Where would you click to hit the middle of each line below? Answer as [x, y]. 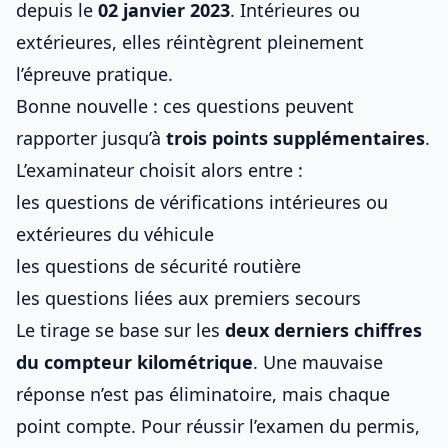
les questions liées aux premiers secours [188, 298]
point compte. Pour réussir [132, 426]
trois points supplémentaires [295, 138]
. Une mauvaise [318, 362]
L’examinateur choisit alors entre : [159, 170]
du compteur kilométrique [134, 362]
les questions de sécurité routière [158, 266]
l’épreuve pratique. [94, 74]
